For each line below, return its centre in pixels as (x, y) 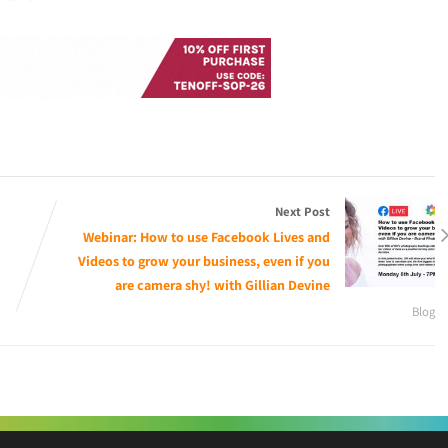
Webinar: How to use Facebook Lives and (206, 237)
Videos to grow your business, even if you (203, 261)
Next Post (302, 211)
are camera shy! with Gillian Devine (222, 285)
